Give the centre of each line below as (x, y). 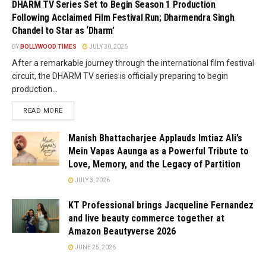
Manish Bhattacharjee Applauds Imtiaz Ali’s (155, 138)
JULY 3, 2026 (92, 180)
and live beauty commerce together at (146, 218)
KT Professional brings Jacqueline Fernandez (161, 205)
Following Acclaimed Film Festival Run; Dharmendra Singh (123, 17)
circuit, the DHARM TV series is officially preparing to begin (120, 76)
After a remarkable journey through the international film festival (133, 63)
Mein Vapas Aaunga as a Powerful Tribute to (159, 151)
